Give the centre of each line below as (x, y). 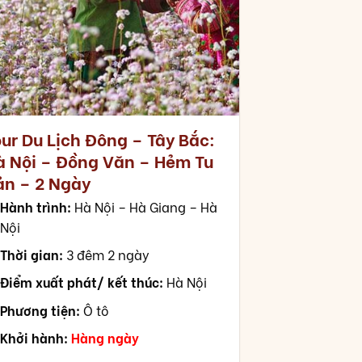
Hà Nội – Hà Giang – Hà (145, 206)
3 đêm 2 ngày (107, 254)
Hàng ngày (105, 338)
